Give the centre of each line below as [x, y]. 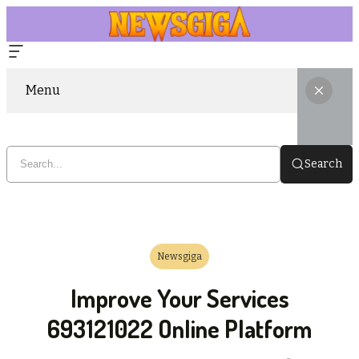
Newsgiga [179, 256]
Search [323, 163]
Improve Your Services [179, 298]
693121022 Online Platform [179, 328]
